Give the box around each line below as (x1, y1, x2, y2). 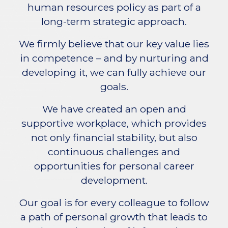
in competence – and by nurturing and (19, 52, 209, 64)
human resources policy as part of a (27, 1, 201, 13)
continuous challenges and (48, 146, 180, 158)
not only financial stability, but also (31, 131, 197, 144)
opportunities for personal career (34, 160, 194, 172)
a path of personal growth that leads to (20, 211, 208, 223)
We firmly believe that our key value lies (19, 38, 209, 50)
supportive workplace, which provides (21, 117, 207, 129)
